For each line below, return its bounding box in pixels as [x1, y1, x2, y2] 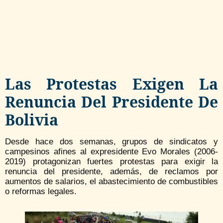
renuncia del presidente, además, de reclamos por [5, 166, 218, 176]
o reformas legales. [5, 186, 77, 196]
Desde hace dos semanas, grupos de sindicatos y [5, 136, 218, 146]
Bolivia [5, 109, 58, 130]
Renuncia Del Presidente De [5, 91, 218, 112]
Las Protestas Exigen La [5, 73, 218, 94]
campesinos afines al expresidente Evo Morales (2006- [5, 146, 218, 156]
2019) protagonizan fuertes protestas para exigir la [5, 156, 218, 166]
